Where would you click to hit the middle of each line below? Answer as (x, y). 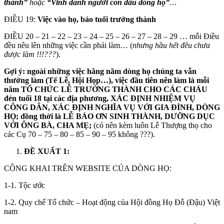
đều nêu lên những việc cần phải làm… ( (68, 45)
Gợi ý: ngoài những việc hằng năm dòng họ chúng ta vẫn (100, 71)
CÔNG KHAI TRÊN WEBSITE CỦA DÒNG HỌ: (88, 168)
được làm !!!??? (30, 54)
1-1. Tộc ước (24, 185)
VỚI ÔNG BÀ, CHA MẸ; (48, 125)
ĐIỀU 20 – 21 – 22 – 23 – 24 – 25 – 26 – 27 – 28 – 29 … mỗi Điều (111, 36)
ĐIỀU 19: (21, 19)
